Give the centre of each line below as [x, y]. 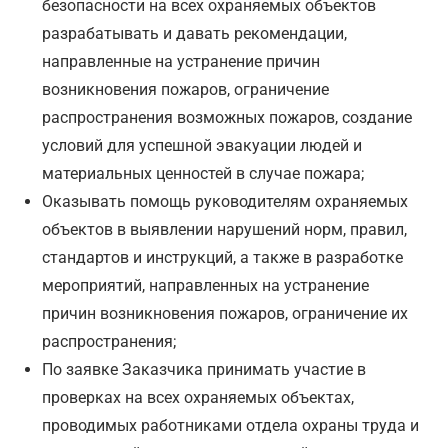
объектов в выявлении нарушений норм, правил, [225, 230]
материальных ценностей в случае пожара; [203, 174]
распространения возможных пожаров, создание [227, 118]
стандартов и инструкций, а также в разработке [223, 258]
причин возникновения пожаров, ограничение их [225, 314]
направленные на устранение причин [181, 62]
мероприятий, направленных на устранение [206, 286]
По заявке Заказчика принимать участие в [204, 370]
